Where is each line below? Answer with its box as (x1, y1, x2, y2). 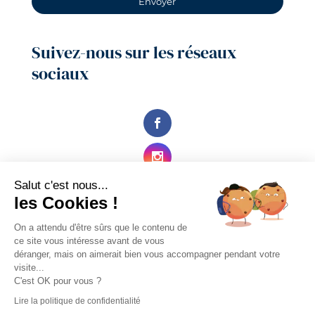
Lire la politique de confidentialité (14, 295, 141, 306)
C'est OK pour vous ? (14, 275, 101, 286)
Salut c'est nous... (14, 178, 108, 192)
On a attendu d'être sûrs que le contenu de (14, 221, 187, 233)
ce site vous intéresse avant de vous (14, 235, 165, 246)
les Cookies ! (14, 193, 118, 212)
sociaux (31, 62, 89, 86)
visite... (14, 262, 44, 273)
